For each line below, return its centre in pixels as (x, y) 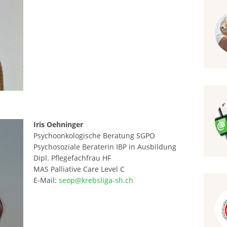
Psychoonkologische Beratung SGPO (94, 135)
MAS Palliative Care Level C (79, 169)
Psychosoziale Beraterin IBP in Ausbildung (105, 146)
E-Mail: (46, 180)
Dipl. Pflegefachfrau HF (72, 158)
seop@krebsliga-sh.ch (96, 180)
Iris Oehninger (58, 124)
